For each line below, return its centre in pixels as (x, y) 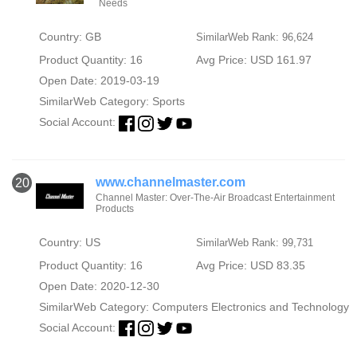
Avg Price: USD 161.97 (253, 60)
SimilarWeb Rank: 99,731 (254, 242)
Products (114, 208)
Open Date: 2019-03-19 (99, 81)
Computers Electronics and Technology (250, 306)
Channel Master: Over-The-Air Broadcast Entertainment (215, 197)
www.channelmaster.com (170, 182)
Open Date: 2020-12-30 (99, 286)
